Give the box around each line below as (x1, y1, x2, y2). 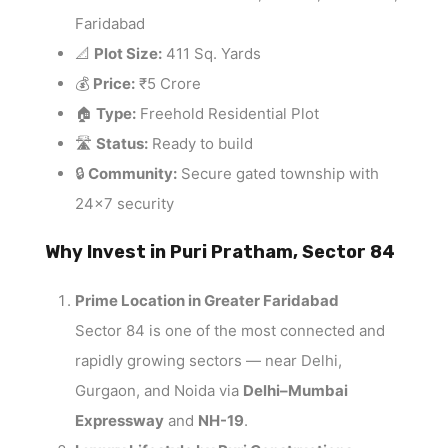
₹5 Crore (135, 74, 201, 94)
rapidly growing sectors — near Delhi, (75, 351, 342, 371)
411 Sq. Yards (162, 44, 261, 64)
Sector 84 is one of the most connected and (75, 321, 385, 341)
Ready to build (148, 134, 253, 154)
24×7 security (75, 194, 174, 214)
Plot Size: (94, 44, 162, 64)
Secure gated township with (177, 164, 379, 184)
